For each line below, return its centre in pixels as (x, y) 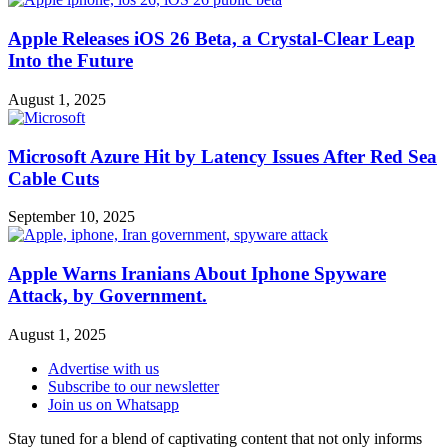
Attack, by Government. (107, 295)
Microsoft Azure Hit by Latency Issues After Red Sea (222, 156)
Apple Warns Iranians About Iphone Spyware (197, 273)
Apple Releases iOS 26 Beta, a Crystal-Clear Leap (211, 39)
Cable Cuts (53, 178)
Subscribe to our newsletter (133, 386)
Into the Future (70, 61)
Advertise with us (103, 368)
